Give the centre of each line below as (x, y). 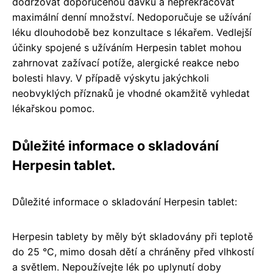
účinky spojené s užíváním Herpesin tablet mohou (127, 48)
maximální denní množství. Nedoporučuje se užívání (132, 17)
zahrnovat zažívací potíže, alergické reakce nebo (126, 63)
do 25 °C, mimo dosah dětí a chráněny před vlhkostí (133, 252)
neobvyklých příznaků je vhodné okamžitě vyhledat (131, 94)
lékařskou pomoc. (53, 109)
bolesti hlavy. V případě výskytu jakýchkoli (111, 78)
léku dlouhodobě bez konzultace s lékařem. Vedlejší (132, 33)
